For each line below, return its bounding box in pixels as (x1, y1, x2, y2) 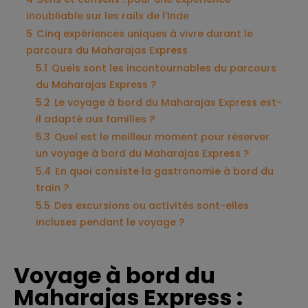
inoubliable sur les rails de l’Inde (26, 9, 189, 23)
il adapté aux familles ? (36, 112, 155, 126)
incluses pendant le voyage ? (36, 215, 184, 229)
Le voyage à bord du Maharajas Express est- (54, 96, 282, 109)
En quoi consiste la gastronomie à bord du (55, 164, 274, 178)
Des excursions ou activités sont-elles (54, 199, 249, 212)
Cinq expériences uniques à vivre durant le (36, 27, 253, 41)
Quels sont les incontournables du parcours (52, 61, 276, 75)
